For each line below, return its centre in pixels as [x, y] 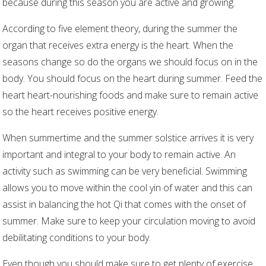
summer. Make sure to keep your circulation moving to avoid [129, 221]
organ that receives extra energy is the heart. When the [118, 45]
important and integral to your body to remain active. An [119, 155]
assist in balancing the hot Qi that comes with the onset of [124, 205]
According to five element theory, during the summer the [120, 29]
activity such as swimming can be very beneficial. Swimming [125, 171]
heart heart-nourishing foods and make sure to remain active [131, 95]
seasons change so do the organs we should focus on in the [130, 62]
